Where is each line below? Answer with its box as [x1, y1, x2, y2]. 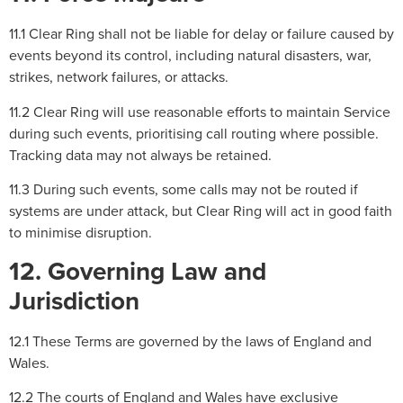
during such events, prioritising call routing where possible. [9, 122, 379, 143]
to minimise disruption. [9, 222, 152, 243]
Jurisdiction [9, 282, 139, 318]
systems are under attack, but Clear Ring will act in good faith [9, 201, 392, 221]
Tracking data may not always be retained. [9, 144, 272, 165]
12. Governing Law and [9, 252, 266, 289]
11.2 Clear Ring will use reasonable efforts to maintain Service [9, 101, 390, 121]
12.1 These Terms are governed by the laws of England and [9, 330, 372, 351]
